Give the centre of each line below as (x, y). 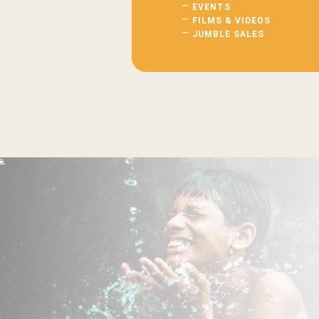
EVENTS (212, 7)
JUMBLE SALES (229, 34)
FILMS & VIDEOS (232, 20)
